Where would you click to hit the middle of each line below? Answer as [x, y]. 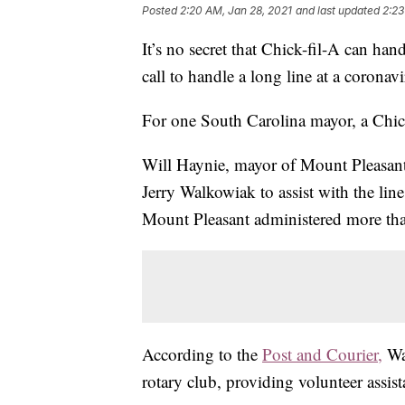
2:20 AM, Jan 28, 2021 [236, 11]
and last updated [338, 11]
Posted [161, 11]
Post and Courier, [322, 354]
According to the [202, 354]
